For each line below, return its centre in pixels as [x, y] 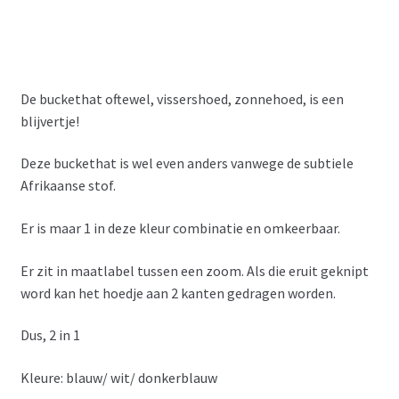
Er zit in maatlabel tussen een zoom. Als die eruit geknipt [194, 270]
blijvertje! [49, 121]
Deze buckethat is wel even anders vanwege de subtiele [187, 163]
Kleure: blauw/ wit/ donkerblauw [118, 377]
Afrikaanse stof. [68, 186]
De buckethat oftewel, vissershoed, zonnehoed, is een [182, 98]
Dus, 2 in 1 [50, 335]
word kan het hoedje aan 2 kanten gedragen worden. [178, 293]
